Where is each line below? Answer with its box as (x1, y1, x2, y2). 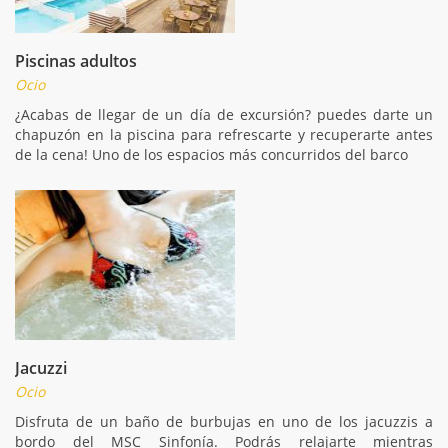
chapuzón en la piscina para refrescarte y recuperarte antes (15, 124, 433, 144)
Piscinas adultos (15, 49, 137, 72)
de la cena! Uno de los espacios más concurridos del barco (15, 144, 408, 164)
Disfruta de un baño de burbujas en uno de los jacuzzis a (15, 411, 433, 431)
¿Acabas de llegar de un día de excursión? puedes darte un (15, 104, 433, 124)
